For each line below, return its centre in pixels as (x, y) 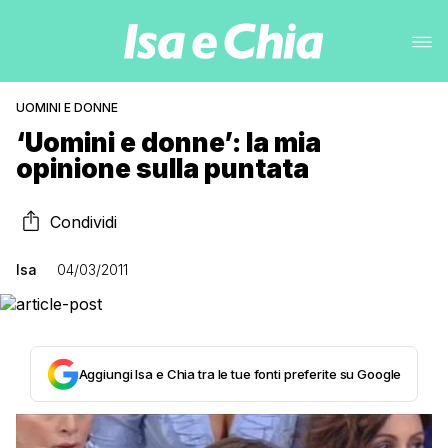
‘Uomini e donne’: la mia (168, 142)
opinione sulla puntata (162, 168)
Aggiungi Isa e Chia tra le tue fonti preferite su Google (240, 374)
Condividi (83, 222)
